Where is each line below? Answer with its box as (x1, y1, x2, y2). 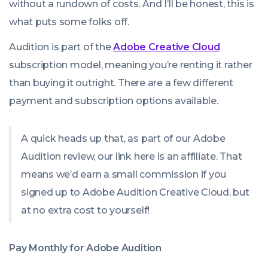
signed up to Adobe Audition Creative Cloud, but (21, 187, 249, 199)
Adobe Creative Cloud (113, 41, 220, 53)
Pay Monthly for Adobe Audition (9, 242, 162, 254)
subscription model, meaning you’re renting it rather (9, 59, 252, 71)
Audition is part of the (9, 41, 114, 53)
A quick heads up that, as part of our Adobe (21, 133, 226, 145)
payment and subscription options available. (9, 95, 218, 107)
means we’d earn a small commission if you (21, 169, 227, 181)
